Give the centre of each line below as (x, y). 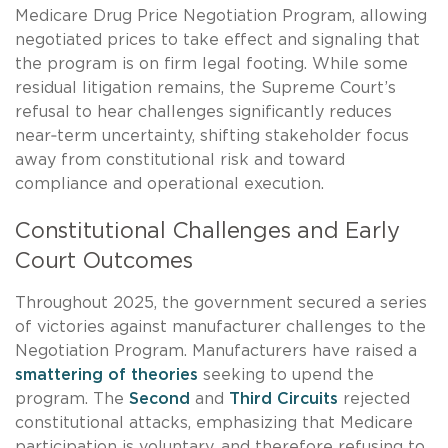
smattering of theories (106, 375)
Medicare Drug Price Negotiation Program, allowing (221, 16)
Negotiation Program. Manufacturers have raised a (216, 351)
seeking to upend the (286, 375)
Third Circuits (283, 399)
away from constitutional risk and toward (180, 160)
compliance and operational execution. (169, 184)
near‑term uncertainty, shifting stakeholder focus (212, 136)
